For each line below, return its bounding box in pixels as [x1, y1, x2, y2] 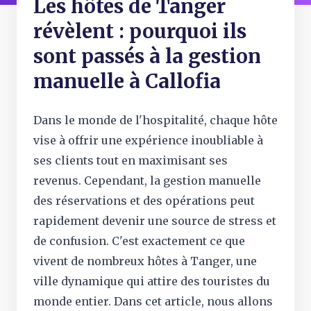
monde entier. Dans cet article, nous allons [33, 294, 273, 308]
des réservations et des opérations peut [33, 194, 255, 208]
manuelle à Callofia [33, 69, 221, 94]
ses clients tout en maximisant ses [33, 153, 228, 167]
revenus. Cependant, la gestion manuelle [33, 174, 261, 187]
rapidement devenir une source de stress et [33, 214, 276, 228]
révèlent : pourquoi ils [33, 19, 246, 44]
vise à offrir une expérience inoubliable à [33, 133, 263, 147]
